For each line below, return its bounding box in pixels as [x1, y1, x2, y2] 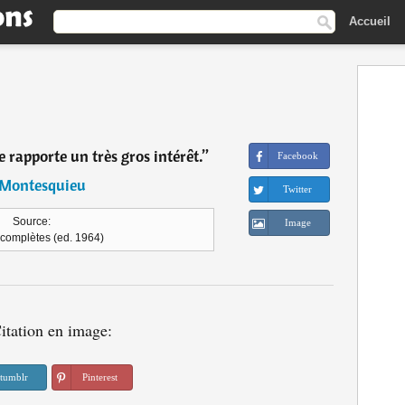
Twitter [283, 184, 313, 194]
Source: [13, 215, 51, 228]
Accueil [349, 14, 391, 28]
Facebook [277, 150, 318, 161]
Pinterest [82, 372, 118, 382]
